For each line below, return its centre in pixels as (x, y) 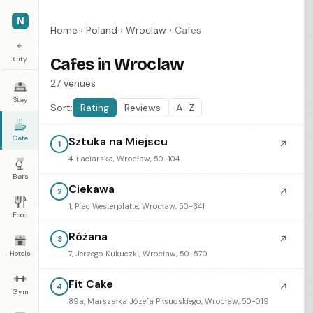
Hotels (20, 253)
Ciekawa (92, 189)
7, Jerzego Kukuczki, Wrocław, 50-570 (138, 254)
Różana (88, 236)
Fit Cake (91, 284)
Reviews (143, 108)
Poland (102, 30)
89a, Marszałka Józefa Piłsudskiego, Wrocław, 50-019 (169, 301)
